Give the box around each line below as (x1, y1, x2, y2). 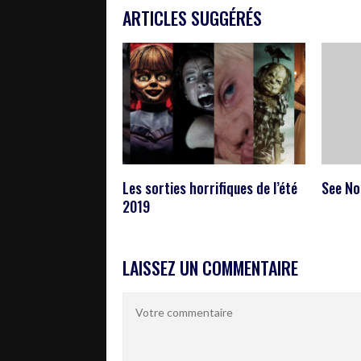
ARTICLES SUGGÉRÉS (122, 5, 262, 31)
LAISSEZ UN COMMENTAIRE (122, 255, 298, 281)
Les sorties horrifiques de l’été (122, 177, 297, 199)
